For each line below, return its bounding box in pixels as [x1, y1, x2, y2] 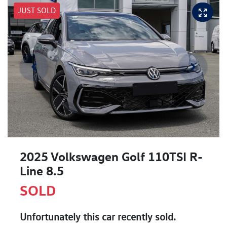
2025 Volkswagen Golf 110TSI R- [20, 149, 203, 165]
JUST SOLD [18, 5, 56, 15]
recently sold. [115, 211, 176, 223]
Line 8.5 [20, 163, 64, 179]
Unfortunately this [20, 211, 102, 223]
